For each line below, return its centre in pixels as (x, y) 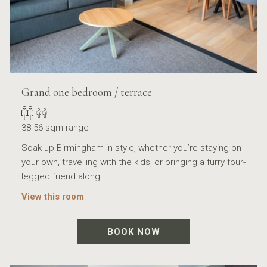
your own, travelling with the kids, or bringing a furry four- (133, 162)
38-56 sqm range (55, 128)
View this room (53, 197)
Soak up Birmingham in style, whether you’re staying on (131, 148)
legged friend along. (62, 177)
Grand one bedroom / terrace (87, 92)
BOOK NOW (133, 232)
